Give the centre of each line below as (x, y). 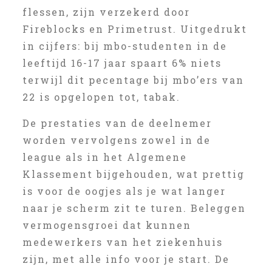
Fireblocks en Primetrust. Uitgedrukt (134, 29)
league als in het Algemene (104, 157)
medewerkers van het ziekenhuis (122, 242)
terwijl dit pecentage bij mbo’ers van (133, 80)
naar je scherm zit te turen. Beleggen (134, 208)
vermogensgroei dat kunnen (107, 225)
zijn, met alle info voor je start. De (126, 259)
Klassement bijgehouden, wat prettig (133, 174)
